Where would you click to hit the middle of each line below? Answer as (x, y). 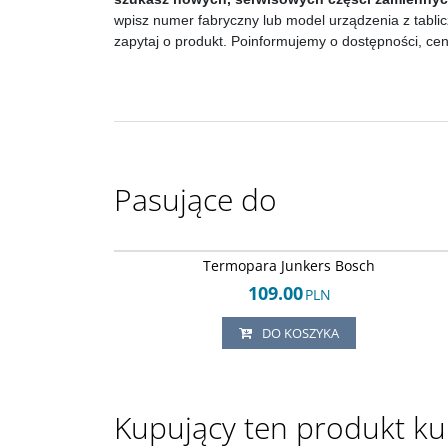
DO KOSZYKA (301, 332)
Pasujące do (195, 199)
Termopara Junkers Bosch (289, 265)
